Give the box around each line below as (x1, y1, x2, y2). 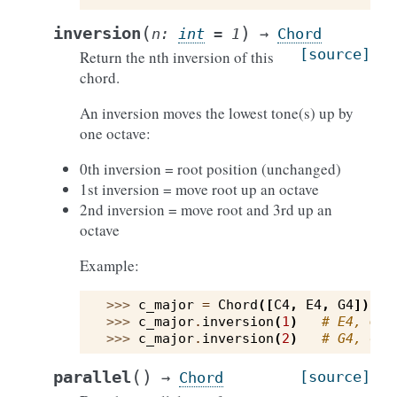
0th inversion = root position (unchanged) (80, 159, 341, 179)
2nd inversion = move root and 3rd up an (80, 199, 332, 220)
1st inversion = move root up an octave (80, 179, 319, 199)
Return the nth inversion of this (80, 47, 274, 67)
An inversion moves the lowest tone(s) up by (80, 103, 354, 123)
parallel (53, 368, 131, 386)
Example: (80, 255, 139, 276)
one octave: (80, 123, 151, 144)
